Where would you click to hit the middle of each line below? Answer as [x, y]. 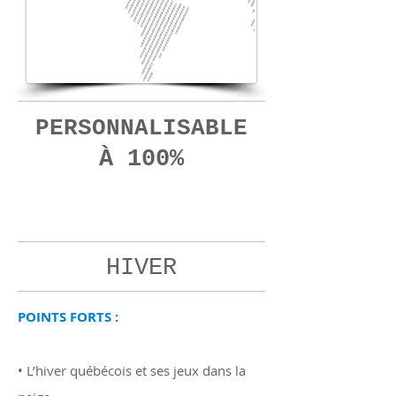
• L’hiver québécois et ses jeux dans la [132, 370]
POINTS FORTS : [68, 317]
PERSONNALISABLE [141, 128]
